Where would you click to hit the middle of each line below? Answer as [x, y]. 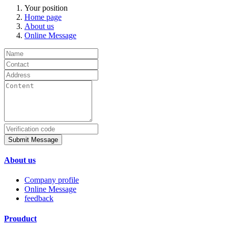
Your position [46, 8]
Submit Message [33, 139]
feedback [39, 198]
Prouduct [20, 218]
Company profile [52, 180]
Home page [43, 17]
